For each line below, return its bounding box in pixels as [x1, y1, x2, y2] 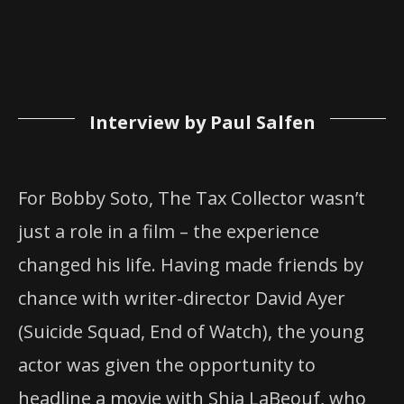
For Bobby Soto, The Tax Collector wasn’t [18, 186, 365, 211]
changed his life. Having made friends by [18, 252, 363, 278]
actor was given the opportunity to [18, 353, 316, 378]
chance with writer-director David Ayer [18, 286, 345, 311]
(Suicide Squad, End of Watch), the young [18, 319, 364, 344]
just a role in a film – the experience [18, 219, 319, 244]
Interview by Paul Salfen [88, 110, 316, 135]
